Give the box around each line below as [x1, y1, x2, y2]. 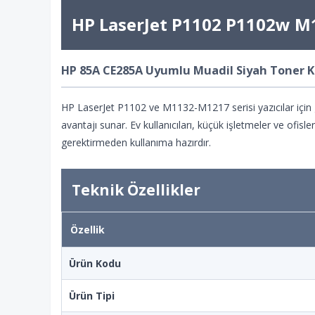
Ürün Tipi [69, 289, 115, 302]
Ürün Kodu [69, 257, 121, 270]
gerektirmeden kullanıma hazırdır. [61, 136, 211, 149]
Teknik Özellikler [72, 180, 200, 200]
